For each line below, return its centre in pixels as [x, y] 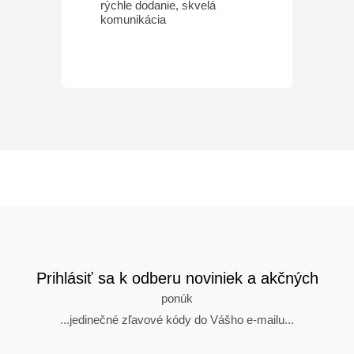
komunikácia [133, 19]
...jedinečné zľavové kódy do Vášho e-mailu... [177, 319]
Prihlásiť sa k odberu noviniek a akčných [177, 278]
